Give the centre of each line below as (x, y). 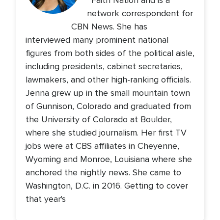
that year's (46, 199)
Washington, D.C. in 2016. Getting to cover (107, 186)
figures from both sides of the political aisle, (110, 53)
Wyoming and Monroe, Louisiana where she (109, 159)
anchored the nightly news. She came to (103, 173)
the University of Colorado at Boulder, (99, 120)
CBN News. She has (110, 27)
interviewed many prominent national (97, 40)
